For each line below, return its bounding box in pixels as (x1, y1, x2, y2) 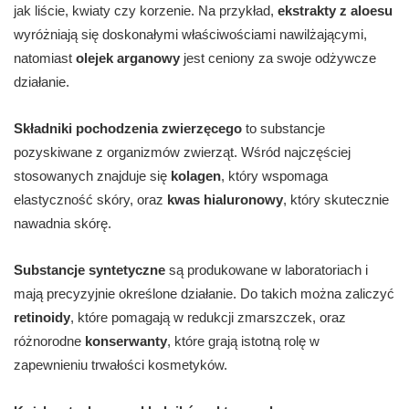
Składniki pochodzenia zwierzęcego (14, 121, 242, 137)
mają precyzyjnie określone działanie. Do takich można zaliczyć (14, 286, 394, 302)
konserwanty (85, 333, 167, 350)
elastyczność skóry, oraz (14, 192, 167, 208)
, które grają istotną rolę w (167, 333, 320, 350)
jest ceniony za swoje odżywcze (180, 50, 376, 67)
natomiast (14, 50, 76, 67)
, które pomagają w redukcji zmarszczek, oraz (70, 309, 346, 326)
